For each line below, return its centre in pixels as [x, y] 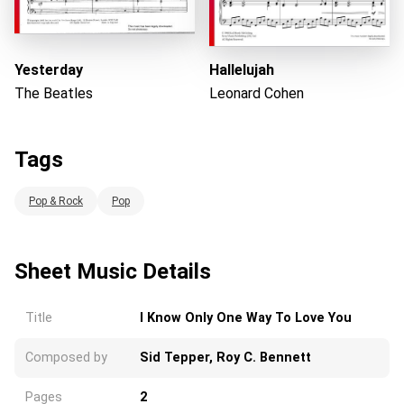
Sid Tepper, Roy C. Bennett [225, 357]
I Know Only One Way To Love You [246, 317]
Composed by [66, 357]
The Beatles [54, 93]
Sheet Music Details [113, 271]
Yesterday [49, 69]
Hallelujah [242, 69]
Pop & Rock [56, 201]
